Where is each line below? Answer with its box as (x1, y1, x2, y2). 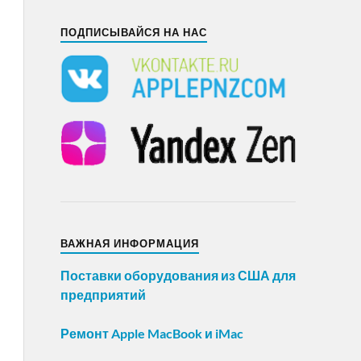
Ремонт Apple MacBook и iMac (60, 326, 243, 342)
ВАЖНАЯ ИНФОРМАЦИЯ (60, 237, 199, 251)
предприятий (60, 287, 146, 303)
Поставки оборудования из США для (60, 268, 296, 284)
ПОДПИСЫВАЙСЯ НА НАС (60, 26, 207, 39)
